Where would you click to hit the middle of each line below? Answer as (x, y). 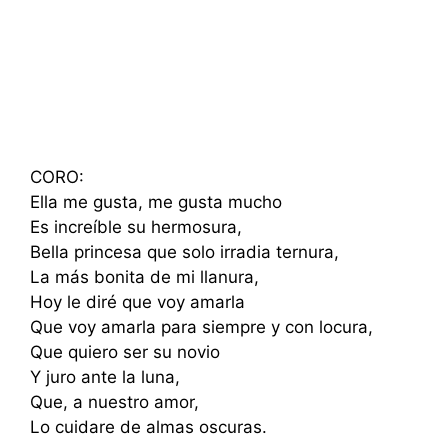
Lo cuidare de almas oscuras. (148, 426)
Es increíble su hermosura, (136, 226)
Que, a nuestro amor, (114, 401)
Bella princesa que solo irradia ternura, (184, 251)
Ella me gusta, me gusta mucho (156, 201)
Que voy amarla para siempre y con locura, (201, 326)
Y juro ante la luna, (105, 376)
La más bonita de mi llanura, (144, 276)
